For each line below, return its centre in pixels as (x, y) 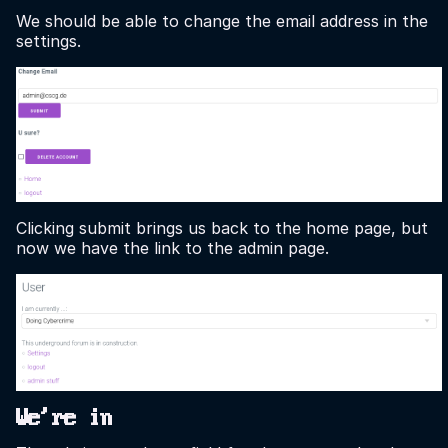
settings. (48, 40)
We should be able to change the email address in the (222, 20)
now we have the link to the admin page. (172, 247)
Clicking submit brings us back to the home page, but (222, 227)
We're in (64, 418)
